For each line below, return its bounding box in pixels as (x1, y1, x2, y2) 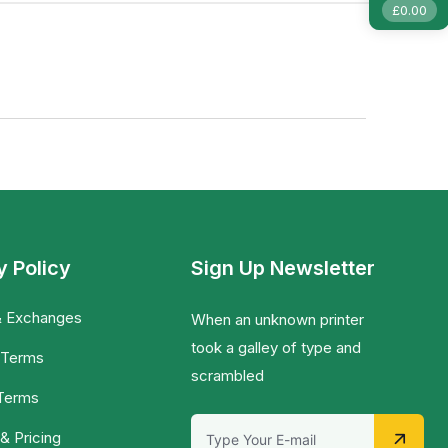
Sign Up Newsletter (191, 256, 376, 281)
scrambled (191, 366, 265, 386)
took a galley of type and (191, 338, 362, 358)
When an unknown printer (191, 310, 365, 330)
